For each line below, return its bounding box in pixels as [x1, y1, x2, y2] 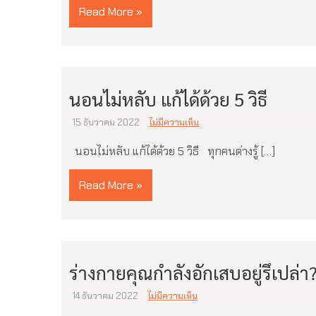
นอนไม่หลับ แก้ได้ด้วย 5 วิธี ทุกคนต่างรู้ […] [69, 144, 275, 159]
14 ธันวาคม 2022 [73, 290, 138, 302]
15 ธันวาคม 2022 [73, 116, 140, 128]
